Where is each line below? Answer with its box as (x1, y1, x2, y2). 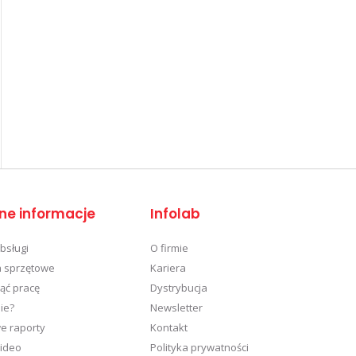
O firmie (150, 240, 189, 255)
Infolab (150, 203, 201, 223)
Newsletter (150, 300, 203, 315)
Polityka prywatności (150, 339, 250, 354)
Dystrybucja (150, 280, 208, 295)
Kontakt (150, 319, 188, 335)
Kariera (150, 260, 187, 275)
